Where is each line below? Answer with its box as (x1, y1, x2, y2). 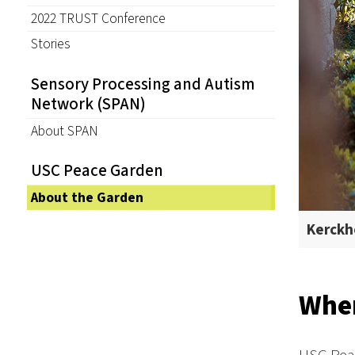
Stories (30, 34, 71, 55)
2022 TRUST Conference (30, 9, 166, 29)
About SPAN (30, 120, 98, 141)
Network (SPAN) (30, 92, 146, 116)
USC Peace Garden (30, 159, 163, 183)
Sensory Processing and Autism (30, 72, 255, 96)
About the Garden (30, 188, 143, 208)
